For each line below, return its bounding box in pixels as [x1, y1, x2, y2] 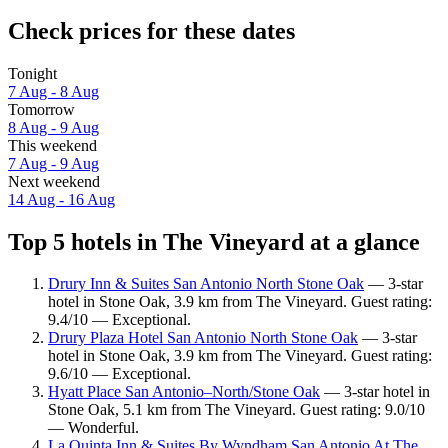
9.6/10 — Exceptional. [48, 365, 191, 383]
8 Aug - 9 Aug [8, 118, 99, 136]
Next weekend [8, 172, 100, 190]
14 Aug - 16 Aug [8, 190, 115, 208]
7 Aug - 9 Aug [8, 154, 99, 172]
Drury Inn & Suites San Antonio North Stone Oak [48, 275, 364, 293]
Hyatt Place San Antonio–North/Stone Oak [48, 383, 320, 401]
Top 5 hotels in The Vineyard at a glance [8, 228, 420, 255]
